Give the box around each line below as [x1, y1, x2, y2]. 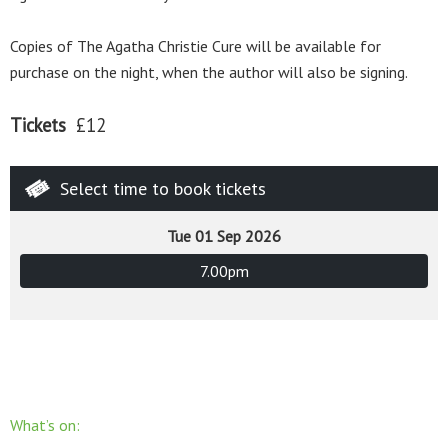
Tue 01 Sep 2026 [167, 225, 281, 246]
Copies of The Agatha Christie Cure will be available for [10, 35, 381, 56]
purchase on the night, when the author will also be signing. [10, 61, 408, 82]
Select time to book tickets [60, 176, 266, 200]
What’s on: [10, 414, 80, 435]
